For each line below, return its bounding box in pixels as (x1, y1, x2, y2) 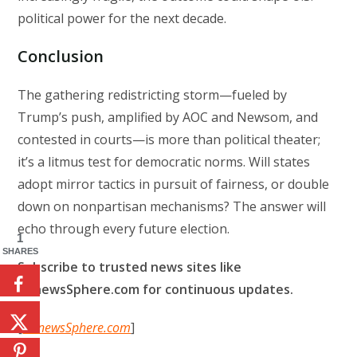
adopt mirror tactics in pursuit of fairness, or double (18, 175, 330, 194)
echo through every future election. (18, 220, 230, 238)
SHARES (2, 245, 38, 256)
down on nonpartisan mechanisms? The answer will (18, 198, 327, 216)
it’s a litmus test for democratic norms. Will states (18, 153, 311, 171)
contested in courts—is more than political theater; (18, 131, 321, 149)
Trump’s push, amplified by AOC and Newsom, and (18, 108, 319, 127)
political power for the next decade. (18, 10, 227, 28)
